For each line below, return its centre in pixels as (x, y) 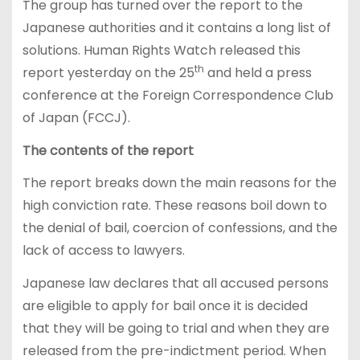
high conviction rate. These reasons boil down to (174, 206)
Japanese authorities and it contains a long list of (176, 27)
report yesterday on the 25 (108, 72)
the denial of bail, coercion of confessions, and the (180, 228)
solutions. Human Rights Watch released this (161, 50)
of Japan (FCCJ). (76, 117)
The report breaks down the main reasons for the (179, 183)
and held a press (258, 72)
